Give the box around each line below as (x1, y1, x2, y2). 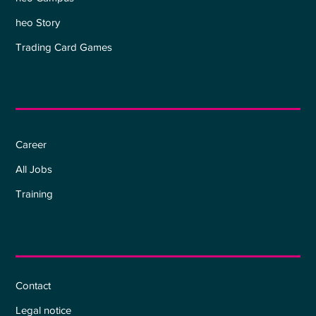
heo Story (16, 16, 61, 28)
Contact (16, 279, 51, 291)
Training (16, 188, 54, 200)
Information (16, 230, 102, 246)
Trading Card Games (16, 40, 113, 53)
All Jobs (16, 163, 53, 176)
